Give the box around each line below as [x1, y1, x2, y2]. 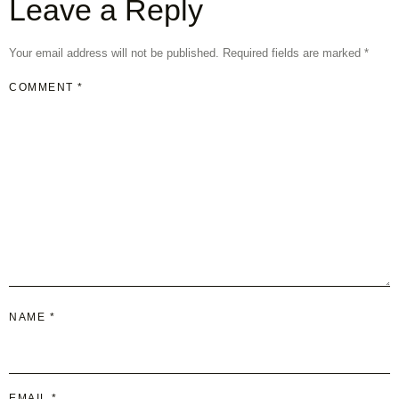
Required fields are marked [223, 46, 364, 61]
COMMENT [9, 81, 77, 94]
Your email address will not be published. [9, 46, 219, 61]
